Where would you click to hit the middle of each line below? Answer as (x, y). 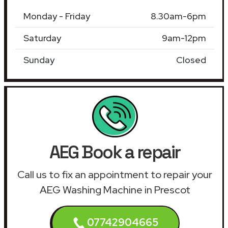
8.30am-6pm (178, 16)
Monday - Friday (57, 16)
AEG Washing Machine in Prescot (115, 190)
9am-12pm (184, 38)
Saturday (42, 38)
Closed (191, 60)
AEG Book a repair (115, 152)
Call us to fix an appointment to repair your (115, 174)
